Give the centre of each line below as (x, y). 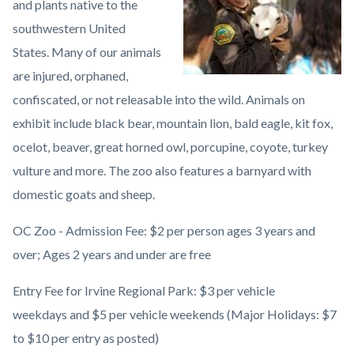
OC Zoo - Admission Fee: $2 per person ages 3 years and (164, 230)
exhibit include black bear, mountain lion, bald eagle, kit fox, (173, 122)
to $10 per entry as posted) (86, 337)
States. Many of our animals (87, 51)
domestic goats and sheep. (84, 194)
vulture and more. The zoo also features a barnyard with (162, 170)
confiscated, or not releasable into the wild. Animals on (159, 99)
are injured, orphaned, (70, 75)
